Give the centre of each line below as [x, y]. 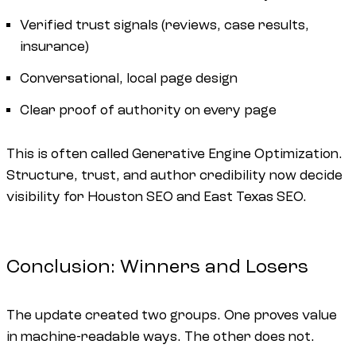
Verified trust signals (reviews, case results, [165, 25]
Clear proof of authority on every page [149, 110]
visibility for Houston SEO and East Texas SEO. [157, 197]
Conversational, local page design [129, 79]
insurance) [55, 46]
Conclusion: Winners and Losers [157, 267]
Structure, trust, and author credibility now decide [174, 176]
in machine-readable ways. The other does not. [161, 337]
